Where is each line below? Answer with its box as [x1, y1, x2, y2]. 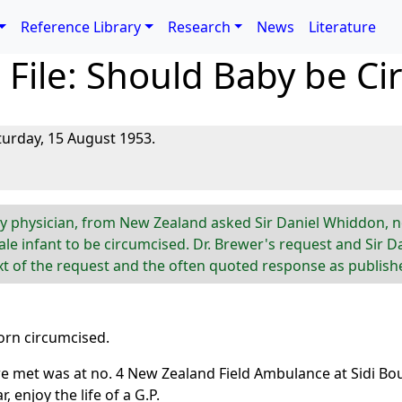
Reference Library [21, 17, 142, 37]
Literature [309, 17, 377, 37]
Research [167, 17, 231, 37]
